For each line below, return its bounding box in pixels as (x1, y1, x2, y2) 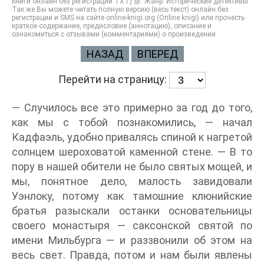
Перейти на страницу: (58, 72, 169, 85)
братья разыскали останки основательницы (12, 204, 252, 217)
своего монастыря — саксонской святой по (12, 219, 252, 232)
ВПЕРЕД (137, 48, 178, 60)
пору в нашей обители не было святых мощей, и (12, 160, 252, 173)
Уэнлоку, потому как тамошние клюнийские (12, 190, 252, 202)
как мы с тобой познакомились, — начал (12, 116, 252, 128)
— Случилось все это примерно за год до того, (12, 101, 252, 114)
